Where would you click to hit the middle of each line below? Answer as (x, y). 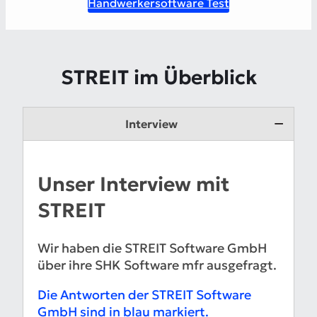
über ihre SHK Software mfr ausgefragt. (157, 265)
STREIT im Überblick (158, 77)
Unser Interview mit (133, 185)
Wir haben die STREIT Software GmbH (152, 248)
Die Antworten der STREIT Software (144, 295)
